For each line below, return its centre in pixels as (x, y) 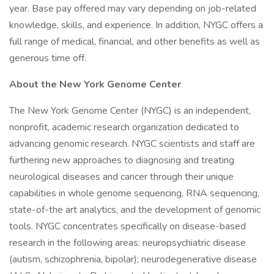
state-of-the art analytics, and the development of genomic (135, 210)
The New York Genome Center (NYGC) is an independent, (130, 111)
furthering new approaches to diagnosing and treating (122, 160)
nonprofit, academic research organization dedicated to (124, 127)
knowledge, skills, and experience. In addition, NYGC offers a (136, 25)
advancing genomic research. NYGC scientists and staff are (132, 144)
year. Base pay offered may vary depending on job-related (133, 9)
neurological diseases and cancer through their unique (121, 177)
